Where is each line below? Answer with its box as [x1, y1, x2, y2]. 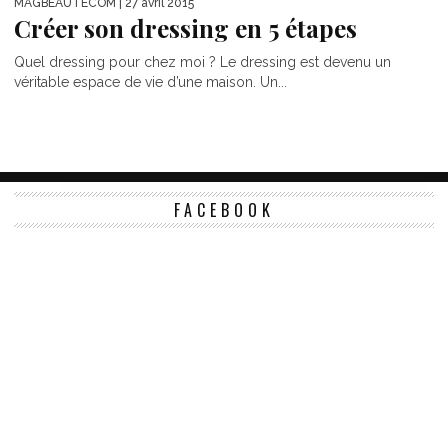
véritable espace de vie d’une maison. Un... [14, 74, 287, 91]
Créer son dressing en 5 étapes [14, 12, 357, 45]
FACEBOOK [173, 198, 275, 223]
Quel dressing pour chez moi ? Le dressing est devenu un [14, 54, 391, 71]
